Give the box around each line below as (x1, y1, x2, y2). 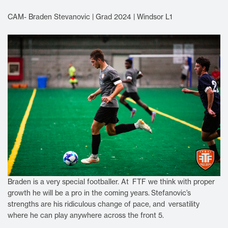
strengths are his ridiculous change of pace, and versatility (8, 199, 199, 209)
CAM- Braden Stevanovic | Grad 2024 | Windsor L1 (8, 12, 174, 21)
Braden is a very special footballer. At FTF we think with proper (8, 177, 215, 187)
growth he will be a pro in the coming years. (8, 188, 150, 198)
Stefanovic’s (151, 188, 191, 198)
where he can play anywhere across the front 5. (8, 211, 165, 220)
